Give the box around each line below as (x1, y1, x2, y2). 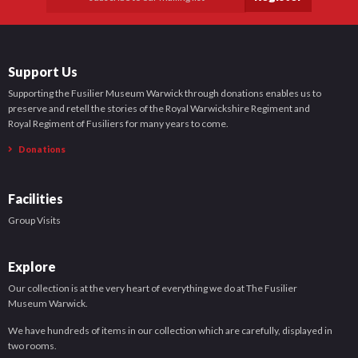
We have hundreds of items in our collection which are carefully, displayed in (8, 324, 332, 336)
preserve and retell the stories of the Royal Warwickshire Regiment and (8, 102, 310, 114)
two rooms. (8, 340, 57, 352)
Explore (8, 259, 56, 274)
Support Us (8, 64, 78, 79)
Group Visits (8, 214, 61, 226)
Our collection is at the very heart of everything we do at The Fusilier (8, 282, 297, 294)
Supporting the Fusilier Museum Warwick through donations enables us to (8, 87, 321, 99)
